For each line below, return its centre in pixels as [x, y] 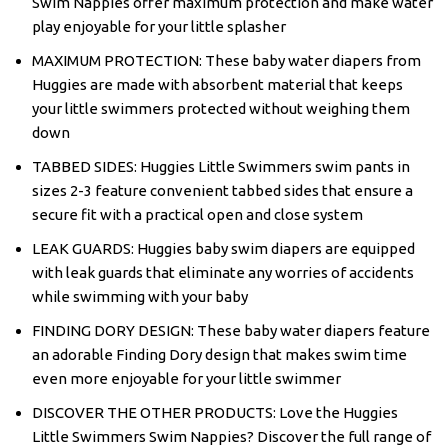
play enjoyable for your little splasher [159, 26]
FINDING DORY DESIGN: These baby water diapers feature [231, 330]
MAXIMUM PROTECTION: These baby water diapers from [226, 60]
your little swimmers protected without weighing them [221, 108]
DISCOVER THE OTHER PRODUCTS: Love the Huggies [215, 412]
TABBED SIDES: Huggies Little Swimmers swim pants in [221, 166]
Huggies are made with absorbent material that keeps [217, 84]
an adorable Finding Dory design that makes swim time [219, 354]
